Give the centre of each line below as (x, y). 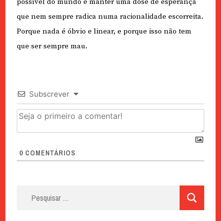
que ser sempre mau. (52, 46)
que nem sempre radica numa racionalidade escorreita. (110, 17)
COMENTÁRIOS (49, 153)
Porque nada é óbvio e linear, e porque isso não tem (104, 32)
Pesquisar (34, 191)
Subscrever (49, 94)
